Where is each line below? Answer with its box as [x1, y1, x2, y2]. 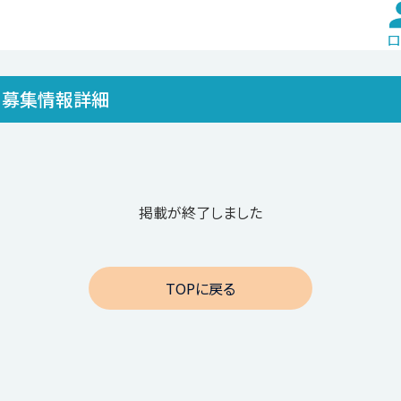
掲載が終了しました [139, 201, 262, 223]
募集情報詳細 [2, 86, 109, 112]
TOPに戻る [166, 277, 235, 299]
